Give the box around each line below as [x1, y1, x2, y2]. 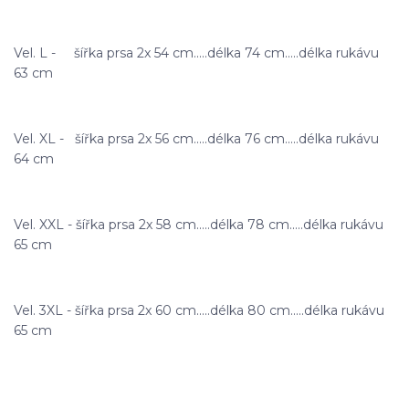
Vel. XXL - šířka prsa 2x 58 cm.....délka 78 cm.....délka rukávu [14, 215, 383, 233]
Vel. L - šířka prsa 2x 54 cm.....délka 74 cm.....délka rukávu [14, 44, 379, 61]
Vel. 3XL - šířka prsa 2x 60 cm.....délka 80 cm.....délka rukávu [14, 301, 384, 319]
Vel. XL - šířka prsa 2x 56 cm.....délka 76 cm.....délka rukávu [14, 130, 379, 147]
